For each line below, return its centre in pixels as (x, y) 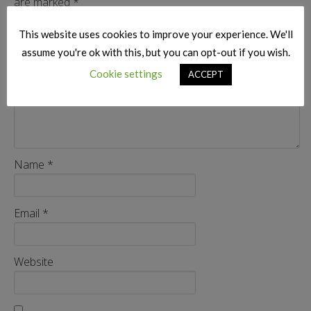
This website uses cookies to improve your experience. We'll (155, 34)
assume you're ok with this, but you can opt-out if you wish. (155, 52)
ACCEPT (206, 74)
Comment (39, 27)
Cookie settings (126, 73)
